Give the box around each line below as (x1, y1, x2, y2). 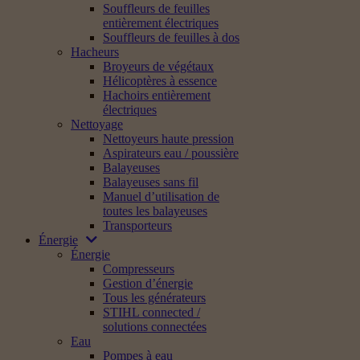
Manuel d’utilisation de (103, 190, 219, 203)
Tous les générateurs (103, 291, 206, 305)
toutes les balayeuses (103, 204, 207, 218)
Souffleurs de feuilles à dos (103, 31, 239, 44)
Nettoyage (71, 117, 123, 131)
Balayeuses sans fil (103, 175, 198, 189)
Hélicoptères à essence (103, 74, 217, 88)
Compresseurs (103, 262, 174, 276)
